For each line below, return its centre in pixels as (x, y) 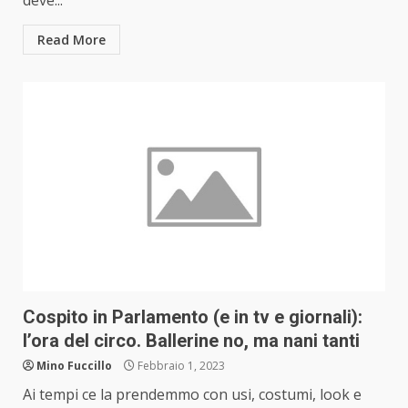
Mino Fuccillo (74, 366)
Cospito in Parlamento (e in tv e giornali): (193, 317)
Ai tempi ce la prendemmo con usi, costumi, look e (192, 395)
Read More (71, 40)
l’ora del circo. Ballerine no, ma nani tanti (191, 341)
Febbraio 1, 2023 (180, 366)
